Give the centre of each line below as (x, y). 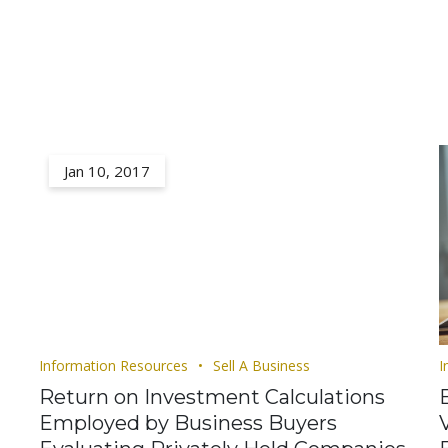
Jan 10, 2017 (107, 171)
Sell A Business (261, 365)
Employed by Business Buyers (188, 423)
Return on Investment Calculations (212, 397)
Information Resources (113, 365)
